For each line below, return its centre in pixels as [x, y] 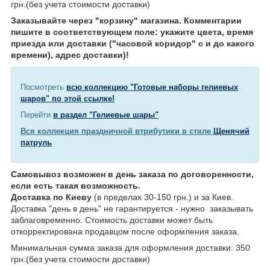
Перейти [37, 115]
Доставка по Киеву [51, 197]
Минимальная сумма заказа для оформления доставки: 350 [130, 248]
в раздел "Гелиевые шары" [106, 115]
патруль [36, 143]
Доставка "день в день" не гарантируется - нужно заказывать [132, 209]
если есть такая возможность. [76, 186]
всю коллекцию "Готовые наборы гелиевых [152, 87]
